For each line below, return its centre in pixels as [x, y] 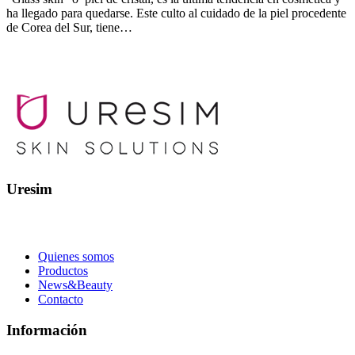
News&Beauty [75, 284]
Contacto [61, 299]
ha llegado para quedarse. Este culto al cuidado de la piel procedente [176, 13]
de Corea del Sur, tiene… [69, 28]
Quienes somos [76, 256]
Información [47, 330]
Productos [63, 270]
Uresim [29, 189]
